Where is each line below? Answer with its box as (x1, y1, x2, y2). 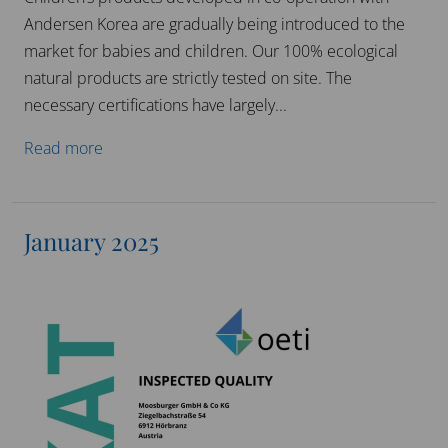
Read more (24, 137, 103, 159)
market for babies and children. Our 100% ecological (24, 40, 398, 62)
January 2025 (24, 225, 159, 257)
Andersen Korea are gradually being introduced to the (24, 13, 405, 35)
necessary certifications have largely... (24, 94, 287, 116)
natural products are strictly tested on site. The (24, 67, 352, 89)
